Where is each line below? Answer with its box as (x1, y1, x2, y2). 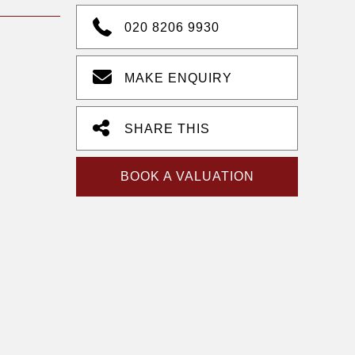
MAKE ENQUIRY (124, 71, 232, 85)
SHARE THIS (124, 122, 210, 136)
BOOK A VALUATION (120, 170, 254, 183)
